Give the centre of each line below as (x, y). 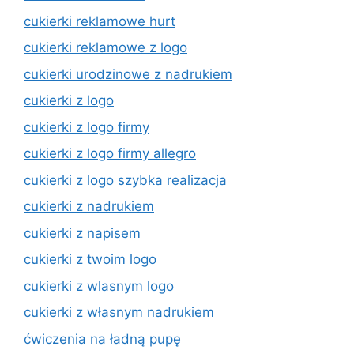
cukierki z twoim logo (90, 259)
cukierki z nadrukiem (89, 206)
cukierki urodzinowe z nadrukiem (128, 74)
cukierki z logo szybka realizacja (125, 180)
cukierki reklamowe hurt (100, 21)
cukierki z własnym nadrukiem (119, 312)
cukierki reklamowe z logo (105, 47)
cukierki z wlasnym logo (99, 286)
